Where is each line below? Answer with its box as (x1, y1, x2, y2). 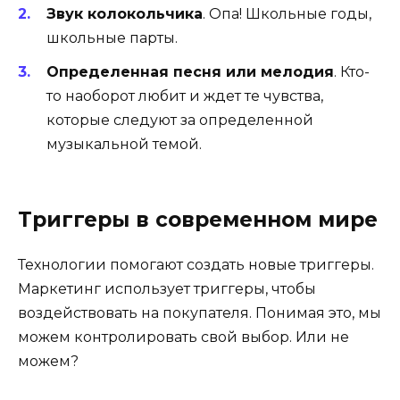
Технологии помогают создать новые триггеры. (18, 255, 374, 273)
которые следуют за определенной (46, 112, 313, 129)
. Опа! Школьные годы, (203, 5, 371, 23)
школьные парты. (46, 29, 178, 47)
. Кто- (334, 63, 370, 81)
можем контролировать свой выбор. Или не (18, 328, 349, 346)
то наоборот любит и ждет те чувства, (46, 87, 323, 105)
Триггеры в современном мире (18, 206, 378, 232)
